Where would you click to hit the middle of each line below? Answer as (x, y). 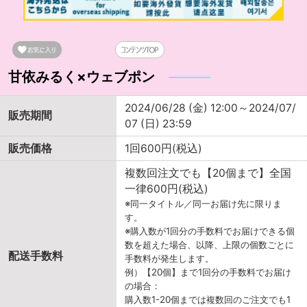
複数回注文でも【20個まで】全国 (208, 173)
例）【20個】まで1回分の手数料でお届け (208, 272)
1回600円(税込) (164, 149)
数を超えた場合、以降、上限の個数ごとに (210, 245)
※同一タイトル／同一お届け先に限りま (204, 204)
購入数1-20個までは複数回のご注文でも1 (208, 300)
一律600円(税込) (167, 189)
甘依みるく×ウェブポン (82, 77)
